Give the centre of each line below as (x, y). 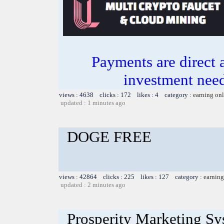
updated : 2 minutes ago (93, 184)
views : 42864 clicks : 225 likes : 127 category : (131, 176)
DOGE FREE (109, 136)
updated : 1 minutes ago (93, 102)
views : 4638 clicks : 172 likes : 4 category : (126, 94)
